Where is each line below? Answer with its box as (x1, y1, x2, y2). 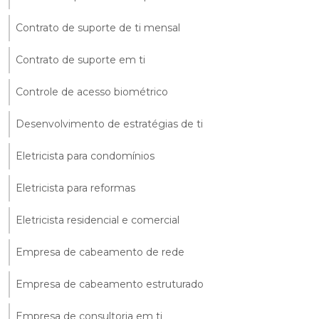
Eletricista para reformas (16, 181, 135, 194)
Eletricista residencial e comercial (16, 213, 179, 226)
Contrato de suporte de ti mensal (16, 21, 180, 34)
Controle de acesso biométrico (16, 85, 168, 98)
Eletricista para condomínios (16, 149, 155, 162)
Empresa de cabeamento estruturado (16, 277, 204, 291)
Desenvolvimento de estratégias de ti (16, 117, 203, 130)
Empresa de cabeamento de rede (16, 245, 184, 258)
